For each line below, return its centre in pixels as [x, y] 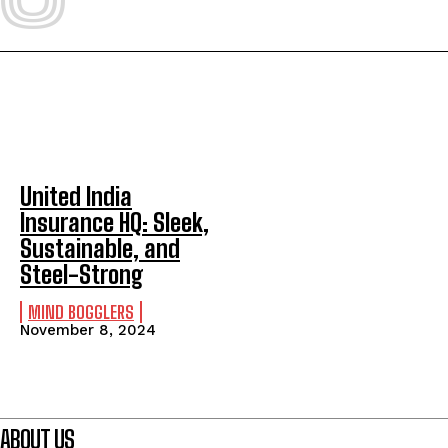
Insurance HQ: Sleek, [114, 222]
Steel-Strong [82, 274]
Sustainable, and [100, 248]
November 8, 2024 [88, 329]
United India [76, 196]
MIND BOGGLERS [81, 311]
